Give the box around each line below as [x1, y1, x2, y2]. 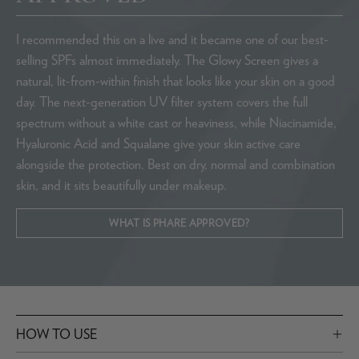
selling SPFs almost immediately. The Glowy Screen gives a [16, 52, 318, 69]
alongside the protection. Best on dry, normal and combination [16, 156, 335, 173]
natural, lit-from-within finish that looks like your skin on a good [16, 73, 335, 90]
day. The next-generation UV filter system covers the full [16, 94, 308, 111]
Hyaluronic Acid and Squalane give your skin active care [16, 135, 301, 152]
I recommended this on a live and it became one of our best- [16, 31, 329, 48]
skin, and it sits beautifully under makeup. [16, 177, 227, 194]
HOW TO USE [16, 326, 98, 343]
